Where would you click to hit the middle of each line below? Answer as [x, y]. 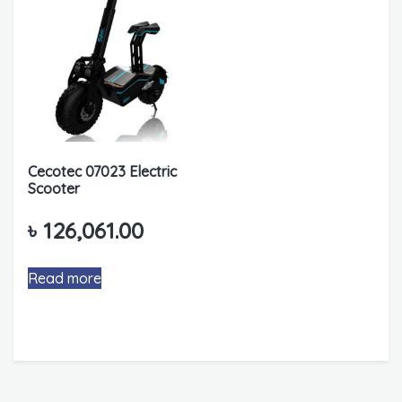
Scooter [54, 189]
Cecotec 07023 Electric [102, 172]
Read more [65, 279]
